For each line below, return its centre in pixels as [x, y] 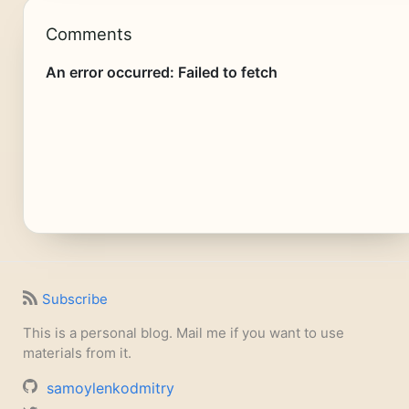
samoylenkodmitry [110, 388]
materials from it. [77, 353]
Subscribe [74, 299]
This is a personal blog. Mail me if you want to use [183, 333]
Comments [89, 34]
